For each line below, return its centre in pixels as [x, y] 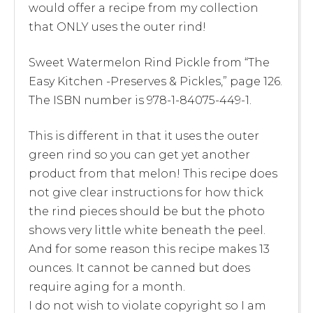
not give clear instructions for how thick [146, 192]
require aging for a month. [107, 286]
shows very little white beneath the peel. [147, 230]
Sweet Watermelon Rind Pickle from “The [149, 62]
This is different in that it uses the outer [144, 136]
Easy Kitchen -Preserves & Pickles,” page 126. [155, 81]
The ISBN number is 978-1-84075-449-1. [140, 100]
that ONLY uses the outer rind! [117, 27]
